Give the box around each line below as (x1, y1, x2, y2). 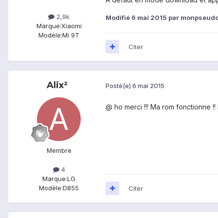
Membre (46, 146, 72, 154)
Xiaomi (61, 21, 82, 30)
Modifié (106, 13, 131, 21)
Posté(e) (106, 82, 132, 90)
